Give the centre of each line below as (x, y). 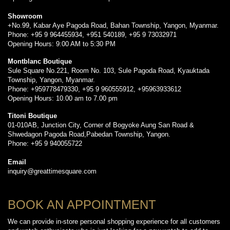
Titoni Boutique (32, 116)
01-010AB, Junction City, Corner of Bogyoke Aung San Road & (101, 125)
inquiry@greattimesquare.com (52, 171)
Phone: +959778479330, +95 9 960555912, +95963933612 (94, 89)
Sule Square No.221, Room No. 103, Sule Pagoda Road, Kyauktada (109, 71)
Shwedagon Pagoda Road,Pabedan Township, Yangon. (89, 135)
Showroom (25, 16)
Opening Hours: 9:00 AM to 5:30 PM (62, 44)
